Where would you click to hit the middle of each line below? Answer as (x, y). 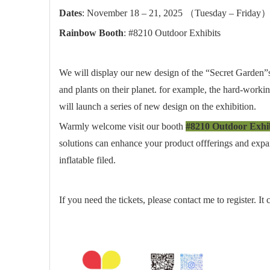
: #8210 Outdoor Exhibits (172, 33)
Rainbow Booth (91, 33)
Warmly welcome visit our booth (122, 126)
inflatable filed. (87, 160)
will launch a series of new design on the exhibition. (158, 106)
